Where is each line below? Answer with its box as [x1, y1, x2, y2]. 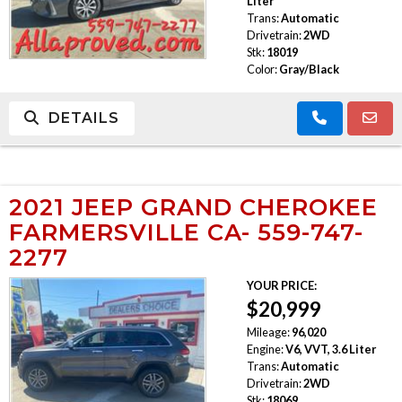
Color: [246, 61, 277, 76]
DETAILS [39, 109, 119, 127]
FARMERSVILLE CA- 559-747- [9, 217, 363, 246]
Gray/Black [278, 61, 339, 76]
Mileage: [246, 324, 290, 339]
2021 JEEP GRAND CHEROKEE [9, 192, 378, 221]
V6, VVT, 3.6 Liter [284, 341, 376, 356]
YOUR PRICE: [246, 277, 317, 293]
